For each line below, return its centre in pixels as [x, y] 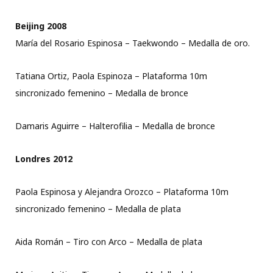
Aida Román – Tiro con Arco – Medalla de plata [109, 242]
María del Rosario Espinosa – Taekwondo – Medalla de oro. [133, 43]
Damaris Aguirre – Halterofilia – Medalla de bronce [115, 126]
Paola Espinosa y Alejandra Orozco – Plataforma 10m [122, 192]
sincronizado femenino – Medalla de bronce [102, 93]
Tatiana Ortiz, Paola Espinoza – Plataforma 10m [111, 76]
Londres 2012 [44, 159]
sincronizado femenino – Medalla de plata [98, 209]
